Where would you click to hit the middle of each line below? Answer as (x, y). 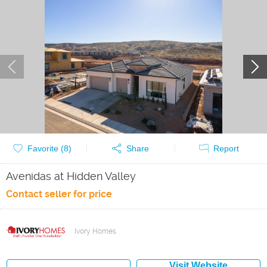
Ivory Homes (95, 231)
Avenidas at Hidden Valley (71, 176)
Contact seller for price (59, 194)
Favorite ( (46, 148)
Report (226, 148)
